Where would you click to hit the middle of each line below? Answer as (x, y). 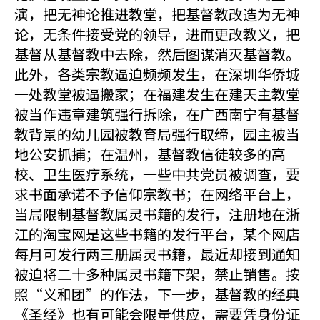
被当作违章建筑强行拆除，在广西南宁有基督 (157, 114)
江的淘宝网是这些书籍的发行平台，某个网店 (157, 234)
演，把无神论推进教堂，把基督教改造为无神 (157, 14)
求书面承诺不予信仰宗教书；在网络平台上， (157, 194)
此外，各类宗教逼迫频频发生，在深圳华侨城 (157, 74)
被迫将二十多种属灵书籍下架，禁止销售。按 (157, 274)
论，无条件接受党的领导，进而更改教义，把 (157, 34)
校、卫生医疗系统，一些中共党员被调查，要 (157, 174)
